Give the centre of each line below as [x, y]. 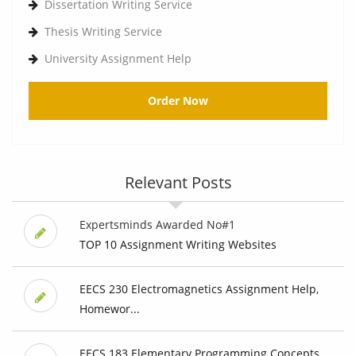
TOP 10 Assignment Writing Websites [178, 245]
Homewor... [109, 309]
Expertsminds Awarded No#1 [157, 225]
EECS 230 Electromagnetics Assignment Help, [199, 289]
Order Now [178, 101]
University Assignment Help [118, 59]
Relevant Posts [178, 183]
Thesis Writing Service [103, 32]
